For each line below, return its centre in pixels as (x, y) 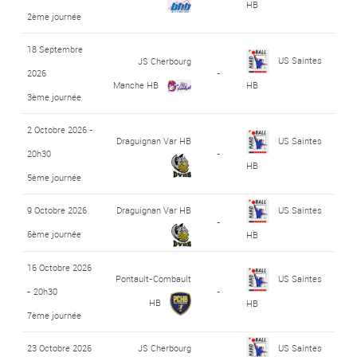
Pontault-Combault (153, 278)
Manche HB (135, 84)
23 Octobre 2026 (59, 347)
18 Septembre (55, 49)
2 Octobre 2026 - (60, 129)
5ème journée (54, 177)
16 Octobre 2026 (59, 267)
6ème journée (54, 233)
